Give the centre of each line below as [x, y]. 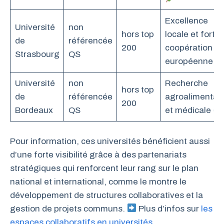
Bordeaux [34, 110]
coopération [188, 48]
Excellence [186, 21]
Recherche [186, 83]
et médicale [189, 110]
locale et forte [192, 34]
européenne [190, 61]
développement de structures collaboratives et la [106, 195]
